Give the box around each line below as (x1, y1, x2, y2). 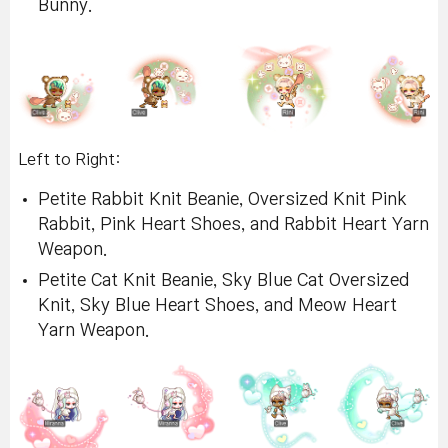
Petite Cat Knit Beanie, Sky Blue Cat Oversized (38, 271, 409, 289)
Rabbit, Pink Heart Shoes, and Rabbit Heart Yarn (38, 215, 429, 233)
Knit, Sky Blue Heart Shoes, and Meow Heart (38, 296, 397, 314)
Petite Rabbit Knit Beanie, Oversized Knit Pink (38, 190, 407, 208)
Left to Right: (18, 150, 121, 167)
